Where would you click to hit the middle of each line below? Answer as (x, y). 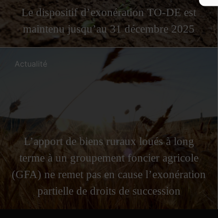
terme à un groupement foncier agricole (109, 158)
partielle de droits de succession (109, 191)
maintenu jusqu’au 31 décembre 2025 (109, 29)
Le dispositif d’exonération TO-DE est (109, 12)
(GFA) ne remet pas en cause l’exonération (109, 175)
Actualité (31, 64)
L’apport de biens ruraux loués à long (109, 142)
